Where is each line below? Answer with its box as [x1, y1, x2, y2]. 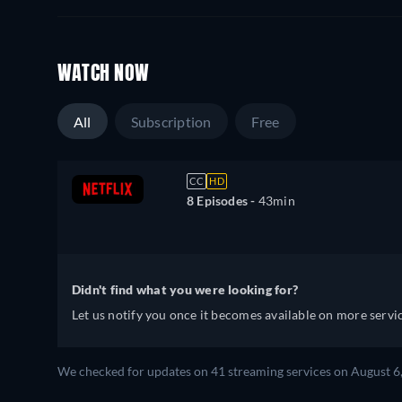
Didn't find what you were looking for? [72, 282, 299, 298]
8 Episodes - [187, 193, 258, 209]
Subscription [130, 113, 212, 131]
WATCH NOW [57, 65, 150, 85]
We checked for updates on [57, 364, 211, 380]
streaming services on [225, 364, 351, 380]
